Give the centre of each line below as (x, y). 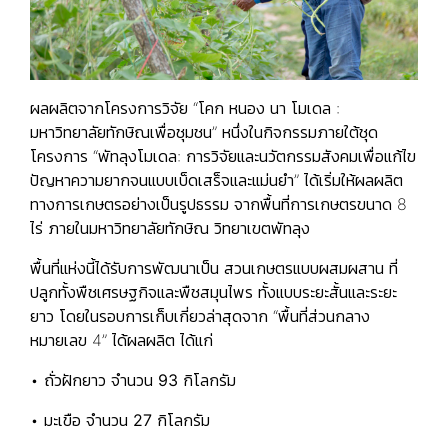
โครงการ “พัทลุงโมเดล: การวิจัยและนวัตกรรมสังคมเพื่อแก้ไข (223, 155)
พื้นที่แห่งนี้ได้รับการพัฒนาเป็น (127, 267)
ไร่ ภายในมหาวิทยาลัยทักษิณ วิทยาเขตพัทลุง (170, 227)
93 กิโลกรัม (197, 379)
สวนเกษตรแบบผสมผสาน (304, 267)
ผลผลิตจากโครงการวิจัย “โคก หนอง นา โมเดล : (185, 107)
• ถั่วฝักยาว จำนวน (94, 379)
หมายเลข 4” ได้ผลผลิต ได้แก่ (121, 339)
